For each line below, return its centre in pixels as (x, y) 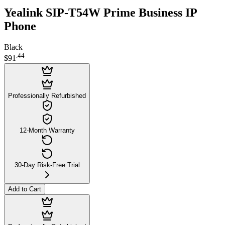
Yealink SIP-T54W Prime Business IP (100, 12)
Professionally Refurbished (47, 95)
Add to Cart (25, 189)
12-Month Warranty (47, 130)
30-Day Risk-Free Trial (47, 165)
